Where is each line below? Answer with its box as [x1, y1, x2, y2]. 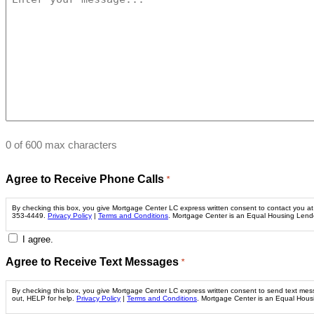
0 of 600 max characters [6, 139, 117, 151]
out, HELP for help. [12, 294, 76, 302]
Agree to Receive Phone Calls [6, 173, 164, 185]
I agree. [22, 234, 53, 245]
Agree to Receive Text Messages [6, 256, 179, 268]
